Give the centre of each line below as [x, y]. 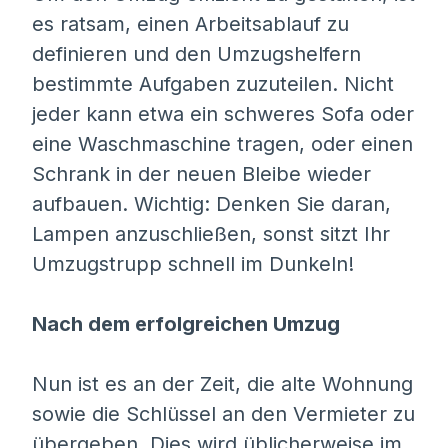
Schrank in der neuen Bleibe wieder [201, 174]
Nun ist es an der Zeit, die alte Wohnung [222, 384]
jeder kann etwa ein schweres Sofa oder [223, 114]
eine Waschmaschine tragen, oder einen [222, 144]
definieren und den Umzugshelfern [196, 54]
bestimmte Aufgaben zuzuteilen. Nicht [213, 84]
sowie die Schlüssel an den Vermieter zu [223, 414]
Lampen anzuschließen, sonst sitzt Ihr [211, 234]
